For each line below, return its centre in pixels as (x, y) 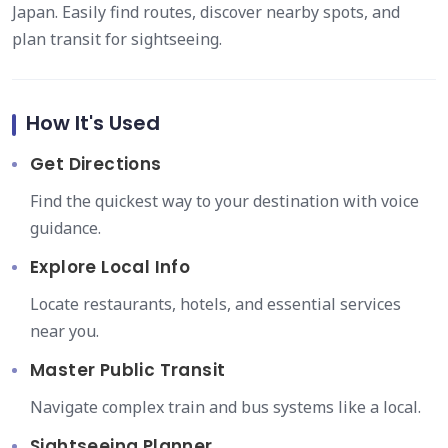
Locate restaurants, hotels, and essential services (215, 304)
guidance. (65, 228)
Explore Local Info (110, 267)
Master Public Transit (128, 370)
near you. (64, 331)
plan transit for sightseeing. (117, 39)
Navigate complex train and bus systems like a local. (225, 407)
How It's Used (93, 123)
